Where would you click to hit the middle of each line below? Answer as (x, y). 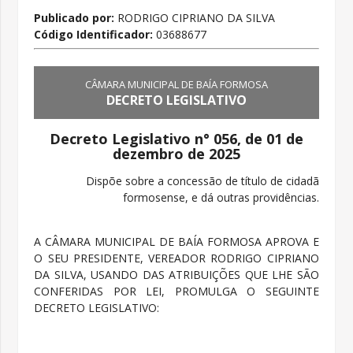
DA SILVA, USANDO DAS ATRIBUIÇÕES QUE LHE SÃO (176, 274)
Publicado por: (74, 18)
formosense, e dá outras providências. (221, 197)
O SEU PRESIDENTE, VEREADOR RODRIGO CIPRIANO (176, 258)
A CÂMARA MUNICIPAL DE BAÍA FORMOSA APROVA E (176, 241)
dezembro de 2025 (176, 153)
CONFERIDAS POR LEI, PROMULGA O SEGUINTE (176, 291)
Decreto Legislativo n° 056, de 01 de (176, 138)
